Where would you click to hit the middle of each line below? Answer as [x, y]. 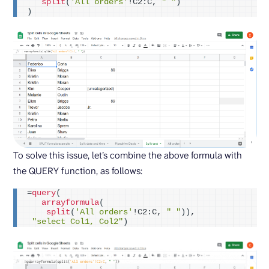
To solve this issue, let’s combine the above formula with [128, 155]
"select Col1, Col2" [77, 222]
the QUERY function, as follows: [79, 171]
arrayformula [70, 202]
